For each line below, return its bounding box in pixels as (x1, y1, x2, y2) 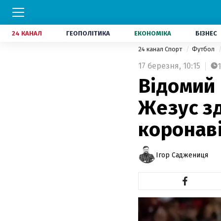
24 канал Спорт (138, 45, 184, 53)
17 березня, (138, 61, 181, 71)
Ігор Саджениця (156, 150, 208, 159)
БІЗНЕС (195, 30, 217, 37)
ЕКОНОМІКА (134, 30, 171, 37)
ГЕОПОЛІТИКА (66, 30, 110, 37)
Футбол (192, 45, 216, 53)
